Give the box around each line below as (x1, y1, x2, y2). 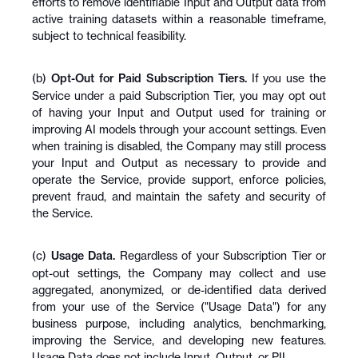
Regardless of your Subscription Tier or (115, 249, 326, 262)
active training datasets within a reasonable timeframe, (32, 12, 326, 26)
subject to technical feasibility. (32, 29, 186, 42)
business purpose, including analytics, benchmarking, (32, 316, 326, 330)
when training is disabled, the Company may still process (32, 139, 326, 153)
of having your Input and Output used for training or (32, 105, 326, 119)
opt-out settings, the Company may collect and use (32, 266, 326, 280)
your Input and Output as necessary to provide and (32, 156, 326, 169)
